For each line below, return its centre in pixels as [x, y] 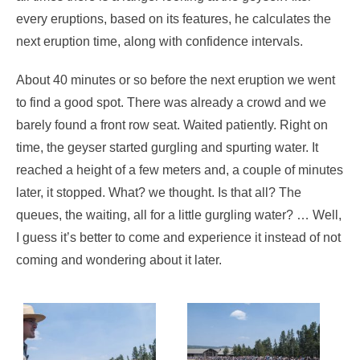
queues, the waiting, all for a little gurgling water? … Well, [179, 215]
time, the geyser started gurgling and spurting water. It [167, 147]
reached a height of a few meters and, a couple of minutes [180, 170]
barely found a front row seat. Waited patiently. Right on [172, 125]
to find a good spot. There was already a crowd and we [171, 102]
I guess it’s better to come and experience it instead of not [178, 237]
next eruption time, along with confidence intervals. [160, 41]
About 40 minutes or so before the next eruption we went [176, 80]
